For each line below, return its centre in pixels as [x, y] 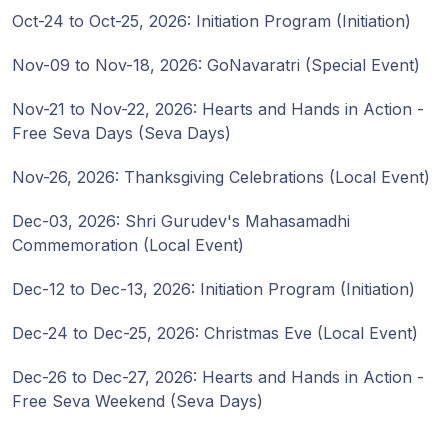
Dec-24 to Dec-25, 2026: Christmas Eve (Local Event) [215, 333]
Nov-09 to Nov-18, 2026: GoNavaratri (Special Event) [216, 65]
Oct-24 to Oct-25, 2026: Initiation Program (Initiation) [211, 21]
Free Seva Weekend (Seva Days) [137, 401]
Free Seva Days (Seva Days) [121, 133]
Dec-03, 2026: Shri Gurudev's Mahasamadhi [181, 221]
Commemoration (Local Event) [128, 245]
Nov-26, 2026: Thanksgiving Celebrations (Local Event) [221, 177]
